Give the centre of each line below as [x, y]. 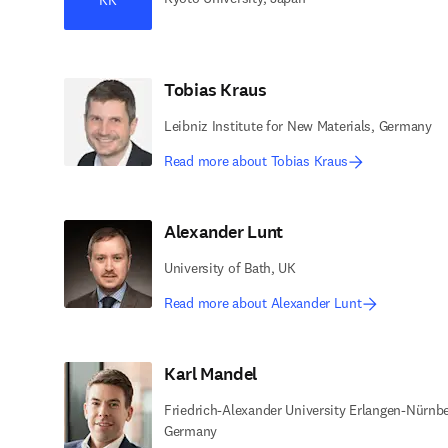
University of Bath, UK [230, 268]
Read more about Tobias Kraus [256, 161]
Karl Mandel [211, 374]
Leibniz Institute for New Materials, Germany [298, 126]
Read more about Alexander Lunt [263, 303]
